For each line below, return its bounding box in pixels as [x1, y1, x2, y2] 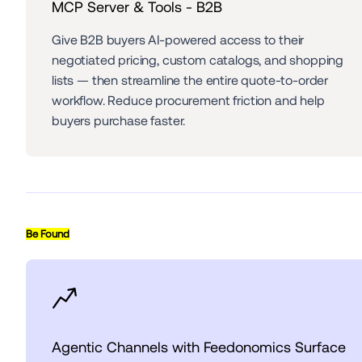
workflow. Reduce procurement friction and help [52, 93, 325, 109]
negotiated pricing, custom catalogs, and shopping [52, 53, 344, 69]
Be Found [26, 228, 69, 241]
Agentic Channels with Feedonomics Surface [52, 339, 346, 356]
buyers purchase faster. [52, 113, 186, 129]
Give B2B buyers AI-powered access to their [52, 32, 305, 48]
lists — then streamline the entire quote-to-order [52, 73, 329, 89]
